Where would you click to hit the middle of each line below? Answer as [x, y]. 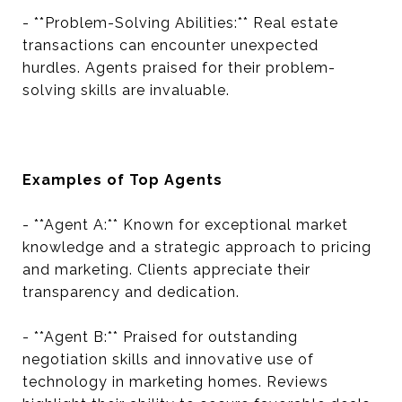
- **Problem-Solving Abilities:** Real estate [180, 23]
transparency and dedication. [131, 292]
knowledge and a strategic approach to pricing [197, 247]
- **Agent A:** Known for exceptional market [185, 225]
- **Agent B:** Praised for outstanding [160, 337]
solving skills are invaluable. [126, 90]
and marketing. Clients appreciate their [166, 270]
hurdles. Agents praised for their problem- [179, 68]
